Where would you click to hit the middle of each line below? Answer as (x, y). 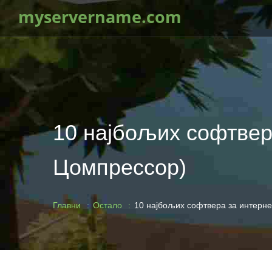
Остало (107, 205)
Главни (67, 205)
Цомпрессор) (120, 167)
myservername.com (100, 17)
